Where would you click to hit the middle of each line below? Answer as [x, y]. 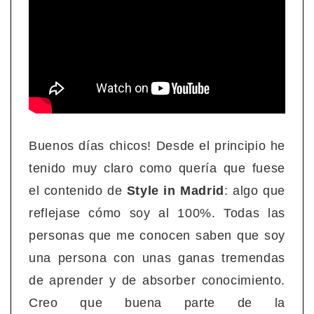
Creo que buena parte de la [157, 303]
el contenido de [78, 191]
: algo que [254, 191]
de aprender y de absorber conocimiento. [157, 281]
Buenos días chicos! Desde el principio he [157, 146]
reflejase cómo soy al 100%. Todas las [157, 213]
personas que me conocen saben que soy [157, 236]
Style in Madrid [175, 191]
